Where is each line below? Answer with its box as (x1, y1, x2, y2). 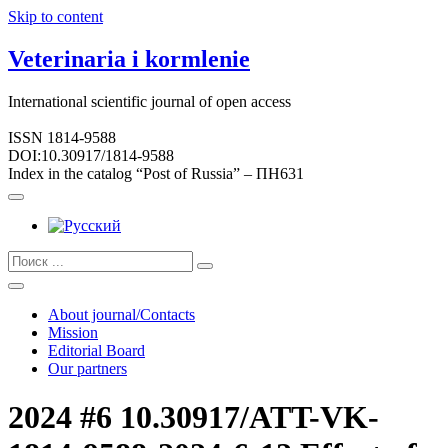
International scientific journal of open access (8, 92, 291, 110)
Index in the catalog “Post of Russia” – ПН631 (8, 164, 304, 182)
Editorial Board (48, 341, 145, 359)
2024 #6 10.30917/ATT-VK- (8, 399, 379, 436)
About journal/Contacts (48, 305, 195, 323)
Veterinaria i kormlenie (8, 45, 250, 72)
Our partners (48, 359, 127, 377)
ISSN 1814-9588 (8, 128, 116, 146)
